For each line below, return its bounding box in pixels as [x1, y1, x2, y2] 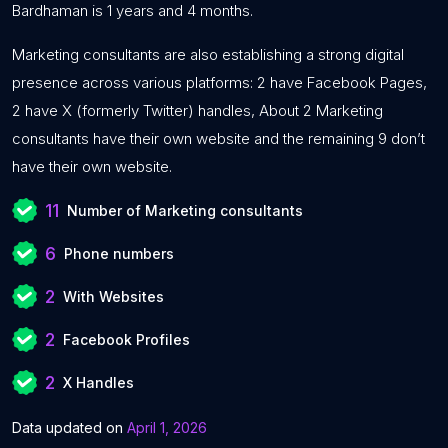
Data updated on [12, 419, 127, 436]
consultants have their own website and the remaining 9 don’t [12, 129, 425, 148]
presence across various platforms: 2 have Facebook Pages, [12, 73, 427, 92]
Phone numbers [64, 245, 174, 262]
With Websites [63, 288, 164, 305]
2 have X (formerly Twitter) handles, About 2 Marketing [12, 101, 383, 120]
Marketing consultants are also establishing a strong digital [12, 45, 404, 64]
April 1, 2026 [127, 419, 207, 436]
